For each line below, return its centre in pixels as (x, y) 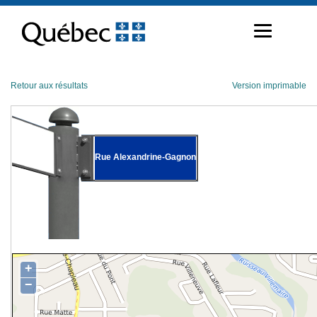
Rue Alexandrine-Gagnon (145, 157)
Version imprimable (269, 86)
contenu (27, 33)
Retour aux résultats (49, 86)
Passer (24, 10)
